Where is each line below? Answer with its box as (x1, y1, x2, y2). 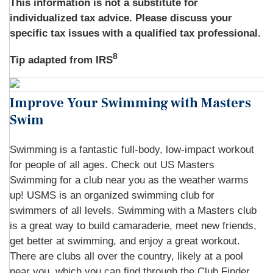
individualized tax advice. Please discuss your (10, 12, 232, 24)
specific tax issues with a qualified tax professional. (10, 27, 261, 39)
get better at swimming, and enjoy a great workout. (10, 235, 240, 247)
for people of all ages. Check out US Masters (10, 159, 214, 171)
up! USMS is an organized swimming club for (10, 190, 214, 201)
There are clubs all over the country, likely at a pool (10, 250, 243, 262)
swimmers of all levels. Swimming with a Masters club (10, 205, 257, 216)
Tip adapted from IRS (10, 54, 113, 66)
